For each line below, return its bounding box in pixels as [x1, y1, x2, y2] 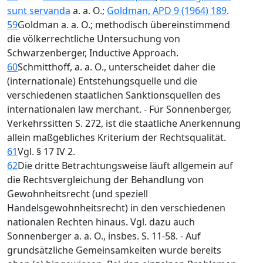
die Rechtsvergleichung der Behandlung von [7, 173, 204, 186]
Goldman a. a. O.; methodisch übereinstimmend [18, 18, 230, 31]
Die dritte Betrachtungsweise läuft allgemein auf [18, 159, 233, 172]
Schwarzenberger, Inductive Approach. [7, 46, 178, 59]
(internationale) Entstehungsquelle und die [7, 75, 197, 87]
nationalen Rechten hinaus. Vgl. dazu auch [7, 215, 195, 228]
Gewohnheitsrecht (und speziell [7, 187, 148, 200]
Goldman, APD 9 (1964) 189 [107, 4, 227, 17]
